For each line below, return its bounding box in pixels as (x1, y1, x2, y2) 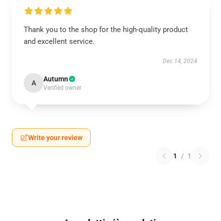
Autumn (43, 75, 68, 83)
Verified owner (43, 84, 81, 91)
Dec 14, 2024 (163, 58, 197, 65)
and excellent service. (24, 37, 95, 46)
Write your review (28, 134, 82, 142)
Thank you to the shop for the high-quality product (24, 25, 188, 34)
